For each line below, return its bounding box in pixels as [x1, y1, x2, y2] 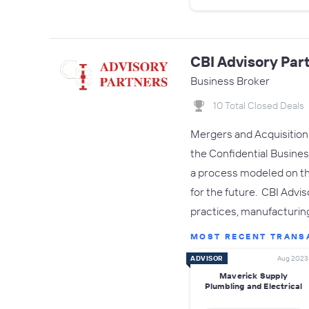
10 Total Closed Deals [213, 99, 304, 112]
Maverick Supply [219, 270, 288, 281]
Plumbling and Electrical [204, 281, 303, 291]
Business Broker [190, 74, 270, 88]
